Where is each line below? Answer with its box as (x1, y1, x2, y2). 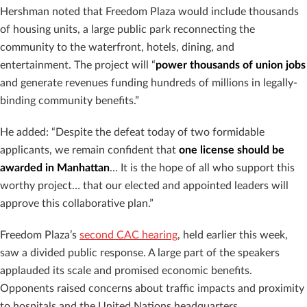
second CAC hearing (79, 230, 177, 241)
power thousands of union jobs (156, 60, 306, 71)
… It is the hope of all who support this (110, 162, 295, 173)
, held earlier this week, (177, 230, 288, 241)
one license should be (179, 145, 284, 156)
